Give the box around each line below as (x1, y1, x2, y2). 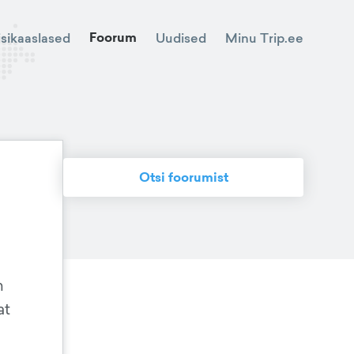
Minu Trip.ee (225, 28, 303, 47)
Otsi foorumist (138, 168, 228, 186)
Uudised (156, 29, 206, 47)
